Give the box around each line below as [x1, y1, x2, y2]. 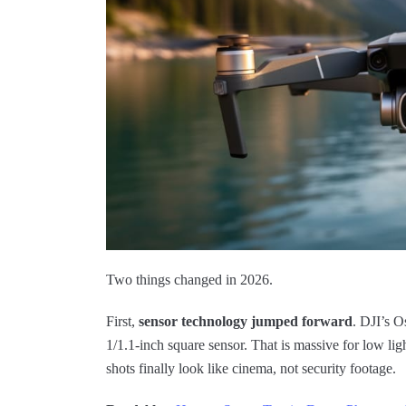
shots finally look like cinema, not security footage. [106, 361, 396, 376]
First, [106, 314, 139, 329]
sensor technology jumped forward [139, 314, 353, 329]
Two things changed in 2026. [106, 272, 273, 287]
